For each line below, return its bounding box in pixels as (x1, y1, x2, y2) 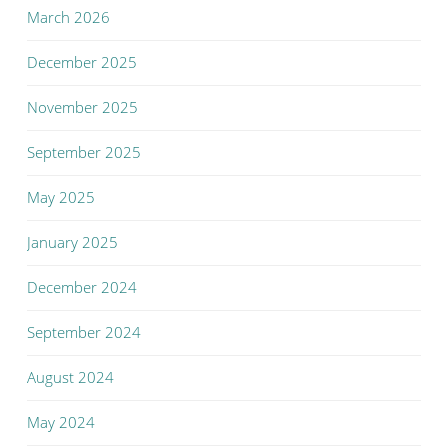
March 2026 (27, 7, 110, 28)
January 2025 (27, 232, 118, 253)
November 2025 (27, 97, 138, 118)
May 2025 (27, 187, 95, 208)
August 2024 (27, 367, 114, 388)
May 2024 (27, 412, 95, 433)
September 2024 (27, 322, 141, 343)
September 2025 (27, 142, 141, 163)
